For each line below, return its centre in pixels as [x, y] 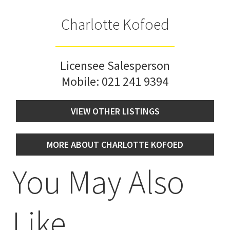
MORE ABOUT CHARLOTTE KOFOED [115, 144]
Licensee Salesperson [115, 65]
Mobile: [82, 81]
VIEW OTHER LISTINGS [115, 111]
